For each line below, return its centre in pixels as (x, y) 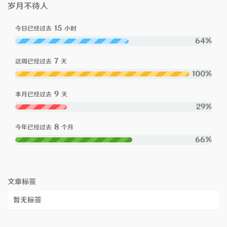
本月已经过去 (33, 94)
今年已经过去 (33, 127)
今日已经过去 (33, 28)
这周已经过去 (33, 61)
